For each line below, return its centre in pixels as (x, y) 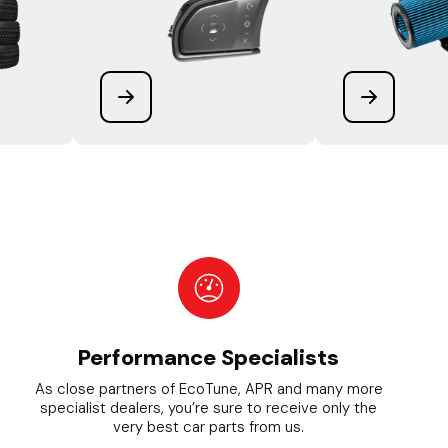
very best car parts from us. (209, 427)
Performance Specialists (209, 358)
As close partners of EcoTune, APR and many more (208, 389)
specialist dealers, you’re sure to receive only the (209, 408)
